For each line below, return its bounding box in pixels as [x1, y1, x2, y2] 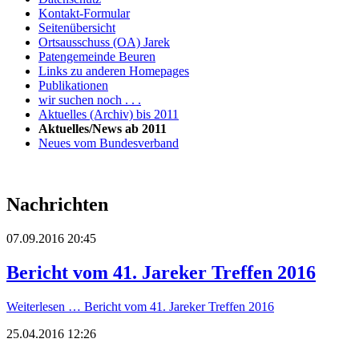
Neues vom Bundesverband [38, 135, 179, 150]
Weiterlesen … [6, 299, 81, 313]
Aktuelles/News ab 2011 [38, 121, 167, 135]
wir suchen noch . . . [38, 92, 141, 107]
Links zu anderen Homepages [38, 63, 189, 78]
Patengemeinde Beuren [38, 49, 155, 63]
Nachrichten [6, 193, 108, 215]
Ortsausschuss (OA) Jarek [38, 34, 170, 49]
